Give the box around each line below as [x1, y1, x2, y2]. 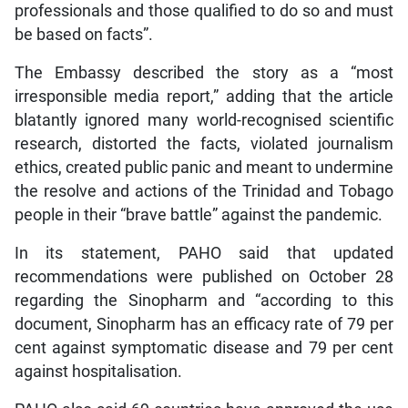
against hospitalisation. [14, 362, 182, 382]
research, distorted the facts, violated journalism [14, 135, 394, 154]
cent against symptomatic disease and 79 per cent [14, 339, 394, 358]
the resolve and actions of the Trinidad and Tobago [14, 182, 394, 201]
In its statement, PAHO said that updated [14, 244, 394, 263]
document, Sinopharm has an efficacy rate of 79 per [14, 315, 394, 334]
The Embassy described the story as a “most [14, 64, 394, 83]
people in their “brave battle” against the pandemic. [14, 206, 382, 225]
